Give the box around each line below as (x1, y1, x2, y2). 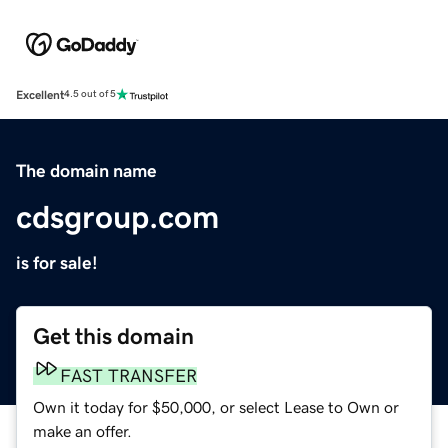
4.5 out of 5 (64, 89, 116, 100)
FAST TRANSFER (60, 366, 197, 385)
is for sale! (16, 253, 98, 272)
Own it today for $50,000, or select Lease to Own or (33, 398, 399, 415)
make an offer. (33, 422, 132, 439)
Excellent (16, 88, 64, 101)
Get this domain (33, 324, 194, 348)
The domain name (16, 161, 157, 180)
